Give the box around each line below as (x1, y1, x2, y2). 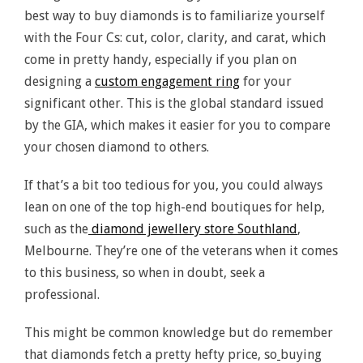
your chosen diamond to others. (24, 139, 209, 155)
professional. (24, 287, 100, 302)
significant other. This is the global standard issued (24, 96, 324, 111)
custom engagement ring (95, 74, 240, 89)
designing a (24, 74, 95, 89)
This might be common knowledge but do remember (24, 325, 333, 340)
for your (240, 74, 292, 89)
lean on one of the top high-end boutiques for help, (24, 199, 325, 215)
